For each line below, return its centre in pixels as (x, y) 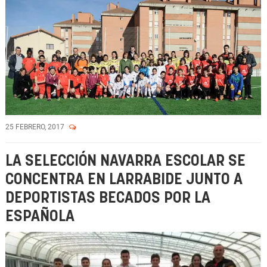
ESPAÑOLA (40, 217)
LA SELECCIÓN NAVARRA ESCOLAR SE (125, 161)
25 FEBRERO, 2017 (36, 127)
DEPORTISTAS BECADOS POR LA (108, 198)
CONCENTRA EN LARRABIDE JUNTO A (124, 180)
